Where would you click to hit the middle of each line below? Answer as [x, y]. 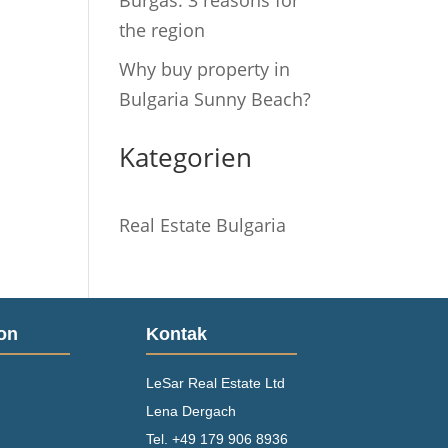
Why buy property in [205, 69]
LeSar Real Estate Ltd [215, 382]
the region [162, 30]
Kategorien [186, 157]
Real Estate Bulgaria [203, 225]
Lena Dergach [190, 410]
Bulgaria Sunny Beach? [215, 99]
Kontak [176, 333]
